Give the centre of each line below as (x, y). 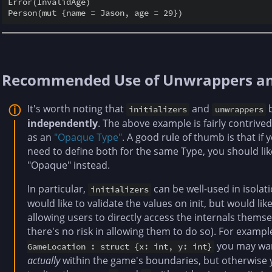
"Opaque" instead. (69, 165)
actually (44, 261)
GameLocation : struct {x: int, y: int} (120, 247)
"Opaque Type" (88, 138)
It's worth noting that (77, 109)
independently (63, 124)
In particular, (58, 189)
